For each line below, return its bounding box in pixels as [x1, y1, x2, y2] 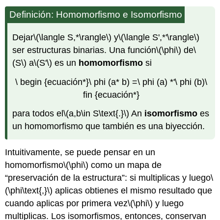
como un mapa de [88, 160, 162, 170]
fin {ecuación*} [83, 89, 139, 100]
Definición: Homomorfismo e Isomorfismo [9, 9, 183, 20]
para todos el [12, 109, 64, 119]
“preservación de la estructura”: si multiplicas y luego [5, 172, 211, 183]
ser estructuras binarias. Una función [12, 45, 157, 55]
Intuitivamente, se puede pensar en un [5, 147, 156, 157]
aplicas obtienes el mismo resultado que [53, 185, 213, 195]
